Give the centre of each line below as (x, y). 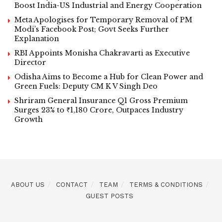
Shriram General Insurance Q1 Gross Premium (101, 101)
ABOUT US (28, 185)
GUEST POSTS (110, 196)
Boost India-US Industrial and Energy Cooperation (108, 6)
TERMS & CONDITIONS (166, 185)
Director (30, 63)
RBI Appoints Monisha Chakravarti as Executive (102, 53)
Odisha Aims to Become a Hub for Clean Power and (109, 77)
